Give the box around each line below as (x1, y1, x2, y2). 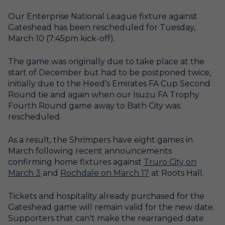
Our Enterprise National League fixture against (8, 11, 197, 21)
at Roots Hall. (149, 168, 204, 178)
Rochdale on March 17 (60, 168, 149, 178)
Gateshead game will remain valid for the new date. (8, 202, 214, 212)
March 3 (8, 168, 41, 178)
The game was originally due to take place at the (8, 56, 204, 66)
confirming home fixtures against (8, 157, 144, 167)
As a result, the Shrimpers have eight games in (8, 135, 193, 145)
